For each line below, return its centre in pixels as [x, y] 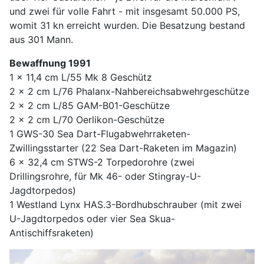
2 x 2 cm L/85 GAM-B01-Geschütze [90, 105]
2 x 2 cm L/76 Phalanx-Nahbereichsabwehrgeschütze [129, 91]
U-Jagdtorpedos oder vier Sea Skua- [92, 218]
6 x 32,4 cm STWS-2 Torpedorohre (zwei [102, 162]
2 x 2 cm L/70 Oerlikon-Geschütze [87, 119]
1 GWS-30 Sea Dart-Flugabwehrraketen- [100, 133]
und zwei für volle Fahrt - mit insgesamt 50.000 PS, [125, 11]
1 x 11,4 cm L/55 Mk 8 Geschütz [81, 77]
